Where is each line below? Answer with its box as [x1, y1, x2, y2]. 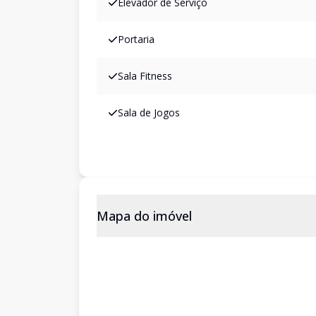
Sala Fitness [118, 69, 172, 83]
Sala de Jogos [118, 106, 180, 119]
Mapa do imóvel [97, 207, 192, 224]
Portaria [118, 32, 154, 46]
